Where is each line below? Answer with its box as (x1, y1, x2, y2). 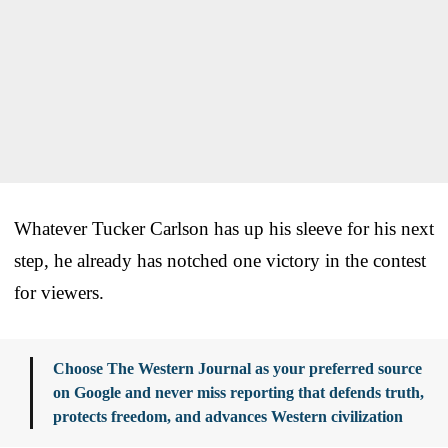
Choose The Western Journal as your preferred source (53, 359, 422, 377)
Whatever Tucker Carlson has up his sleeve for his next (14, 217, 434, 239)
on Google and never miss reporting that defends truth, (53, 383, 424, 401)
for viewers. (14, 281, 104, 303)
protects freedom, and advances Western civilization (53, 407, 403, 425)
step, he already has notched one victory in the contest (14, 249, 426, 271)
